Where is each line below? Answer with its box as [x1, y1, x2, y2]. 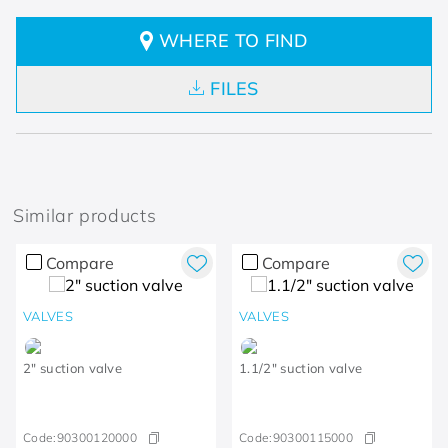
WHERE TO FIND [158, 29, 309, 52]
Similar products [13, 204, 157, 227]
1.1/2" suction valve [239, 360, 363, 376]
